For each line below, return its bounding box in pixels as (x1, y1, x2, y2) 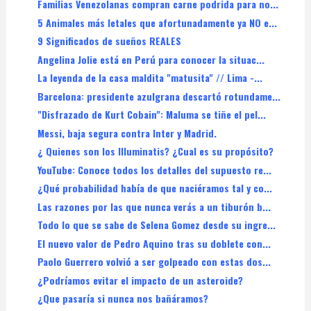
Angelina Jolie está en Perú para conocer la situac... (37, 51, 264, 67)
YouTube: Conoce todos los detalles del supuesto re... (37, 162, 271, 177)
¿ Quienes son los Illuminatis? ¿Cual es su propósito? (37, 144, 274, 159)
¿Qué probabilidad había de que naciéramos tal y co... (37, 180, 272, 196)
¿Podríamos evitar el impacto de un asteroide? (37, 272, 243, 287)
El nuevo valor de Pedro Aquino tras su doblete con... (37, 235, 271, 251)
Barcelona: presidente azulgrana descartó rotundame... (37, 88, 280, 103)
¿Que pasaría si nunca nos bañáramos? (37, 291, 208, 306)
